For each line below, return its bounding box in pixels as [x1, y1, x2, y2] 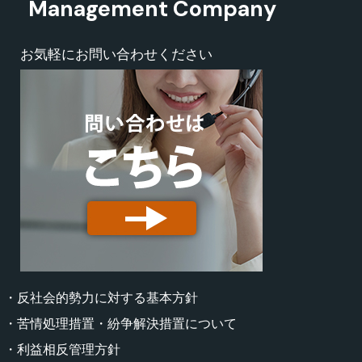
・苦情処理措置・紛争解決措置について [4, 314, 237, 332]
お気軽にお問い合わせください [20, 44, 213, 63]
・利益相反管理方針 [4, 340, 120, 358]
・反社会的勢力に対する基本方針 [4, 288, 198, 306]
